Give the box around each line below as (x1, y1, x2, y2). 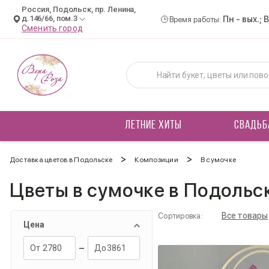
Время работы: (169, 14, 223, 24)
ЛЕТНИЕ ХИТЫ (124, 119, 182, 131)
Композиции (134, 156, 178, 164)
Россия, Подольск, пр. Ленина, (22, 5, 136, 14)
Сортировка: (158, 211, 203, 220)
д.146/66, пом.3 (22, 14, 79, 23)
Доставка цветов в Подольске (10, 156, 113, 164)
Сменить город (22, 23, 83, 33)
